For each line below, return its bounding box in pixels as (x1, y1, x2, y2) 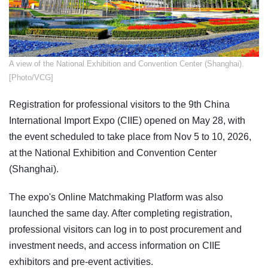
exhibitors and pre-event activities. (9, 256, 153, 267)
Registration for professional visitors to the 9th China (9, 99, 230, 109)
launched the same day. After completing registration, (9, 208, 232, 218)
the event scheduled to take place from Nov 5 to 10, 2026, (9, 131, 251, 142)
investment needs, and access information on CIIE (9, 240, 221, 251)
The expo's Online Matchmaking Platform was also (9, 191, 223, 202)
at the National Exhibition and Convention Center (9, 147, 217, 158)
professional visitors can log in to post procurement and (9, 224, 242, 234)
